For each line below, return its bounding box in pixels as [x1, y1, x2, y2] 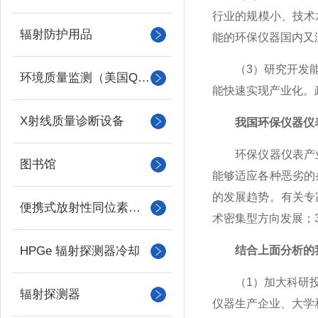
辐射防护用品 [20, 28, 92, 41]
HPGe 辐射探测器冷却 [20, 244, 140, 258]
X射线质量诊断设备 [20, 114, 124, 128]
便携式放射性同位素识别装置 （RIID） [128, 201, 141, 214]
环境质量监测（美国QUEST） [138, 71, 150, 84]
